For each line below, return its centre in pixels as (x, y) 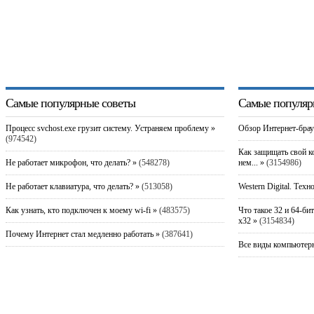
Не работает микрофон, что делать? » (71, 162)
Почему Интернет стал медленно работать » (82, 234)
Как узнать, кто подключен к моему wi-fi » (81, 210)
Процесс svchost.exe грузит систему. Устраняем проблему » (110, 128)
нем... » (251, 162)
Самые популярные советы (70, 103)
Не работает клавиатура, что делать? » (72, 186)
